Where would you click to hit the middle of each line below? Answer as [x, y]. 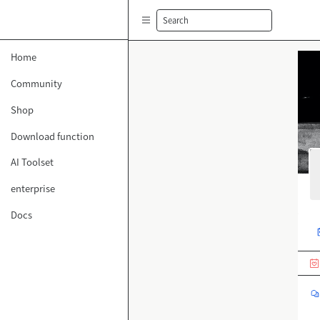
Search [175, 20]
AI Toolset [32, 162]
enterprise [33, 188]
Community [36, 83]
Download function [52, 136]
